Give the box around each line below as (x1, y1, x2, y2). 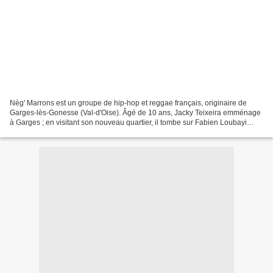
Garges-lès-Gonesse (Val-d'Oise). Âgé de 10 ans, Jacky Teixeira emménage (10, 108, 261, 117)
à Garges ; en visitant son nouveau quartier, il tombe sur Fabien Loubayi (10, 118, 247, 127)
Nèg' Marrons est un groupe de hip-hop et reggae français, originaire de (10, 98, 247, 107)
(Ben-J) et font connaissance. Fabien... (10, 127, 136, 136)
